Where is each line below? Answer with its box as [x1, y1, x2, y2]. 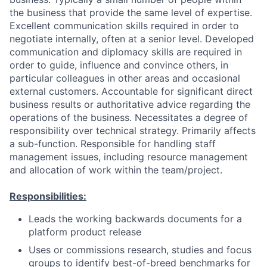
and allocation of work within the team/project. [10, 164, 222, 176]
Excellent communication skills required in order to [10, 20, 239, 32]
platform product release [29, 226, 141, 238]
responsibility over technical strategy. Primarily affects [10, 125, 256, 136]
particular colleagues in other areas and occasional [10, 72, 240, 84]
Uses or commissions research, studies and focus [29, 244, 252, 256]
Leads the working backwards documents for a [29, 213, 242, 225]
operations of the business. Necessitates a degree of [10, 111, 248, 123]
